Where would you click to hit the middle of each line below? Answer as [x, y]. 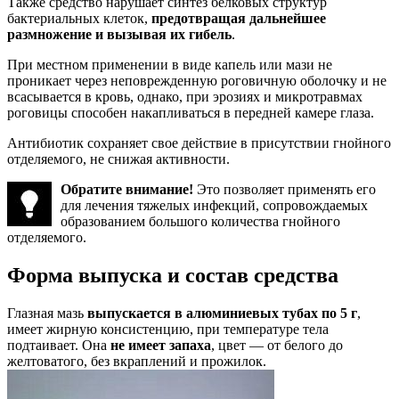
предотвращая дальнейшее [239, 19]
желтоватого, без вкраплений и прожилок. [137, 362]
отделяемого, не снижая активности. [118, 159]
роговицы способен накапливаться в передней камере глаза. [191, 113]
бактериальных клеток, [79, 19]
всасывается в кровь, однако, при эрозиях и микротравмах [185, 97]
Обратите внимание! [127, 190]
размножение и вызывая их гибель [119, 35]
